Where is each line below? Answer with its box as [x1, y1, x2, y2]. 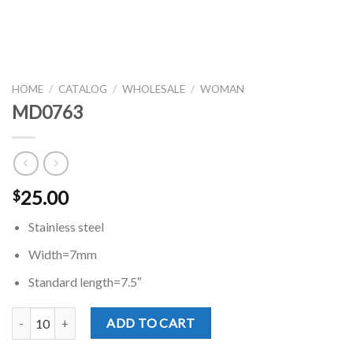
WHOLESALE [122, 83, 186, 95]
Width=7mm [28, 247, 97, 262]
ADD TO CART [106, 315, 195, 331]
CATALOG [58, 83, 108, 95]
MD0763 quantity [11, 309, 98, 323]
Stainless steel [28, 219, 104, 235]
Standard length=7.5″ [28, 273, 142, 289]
